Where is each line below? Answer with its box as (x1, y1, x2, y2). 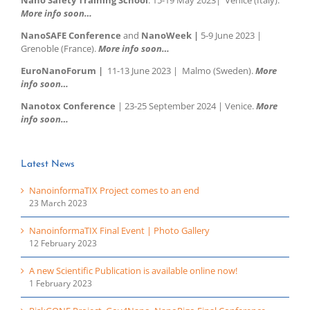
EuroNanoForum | (21, 64, 107, 77)
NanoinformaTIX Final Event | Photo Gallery (29, 224, 210, 237)
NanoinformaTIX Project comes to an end (29, 184, 199, 197)
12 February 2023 (29, 237, 97, 250)
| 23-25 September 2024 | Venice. (116, 99, 256, 112)
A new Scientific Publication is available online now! (29, 264, 237, 277)
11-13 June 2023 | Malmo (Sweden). (107, 64, 255, 77)
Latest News (21, 158, 75, 170)
